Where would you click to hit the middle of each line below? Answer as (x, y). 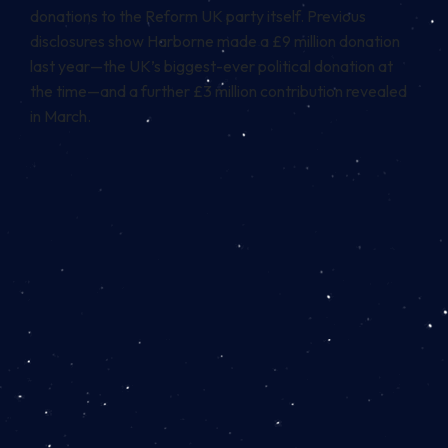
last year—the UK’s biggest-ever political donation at (211, 66)
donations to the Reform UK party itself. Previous (198, 16)
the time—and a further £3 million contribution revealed (218, 91)
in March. (60, 116)
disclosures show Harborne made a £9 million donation (215, 41)
